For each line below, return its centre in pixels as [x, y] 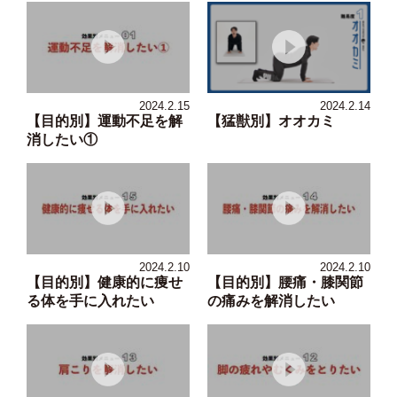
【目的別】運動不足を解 [105, 121]
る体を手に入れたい [90, 300]
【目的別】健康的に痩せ [105, 282]
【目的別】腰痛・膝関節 [285, 282]
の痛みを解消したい [271, 300]
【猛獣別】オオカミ [271, 121]
